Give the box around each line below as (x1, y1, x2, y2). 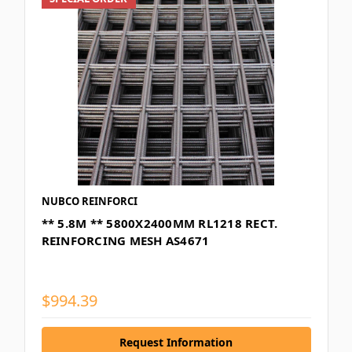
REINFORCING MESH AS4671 (41, 232, 210, 248)
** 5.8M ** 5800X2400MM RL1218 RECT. (41, 214, 278, 231)
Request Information (119, 334, 233, 350)
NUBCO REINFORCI (41, 193, 137, 208)
